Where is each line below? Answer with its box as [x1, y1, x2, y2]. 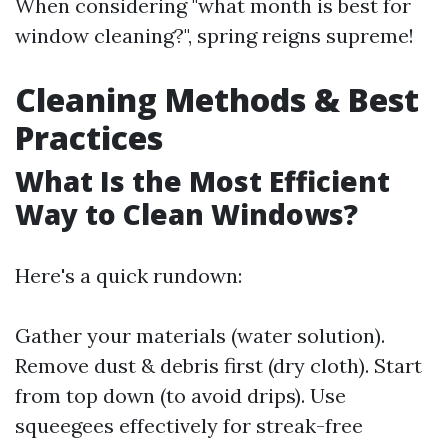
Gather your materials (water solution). [15, 323, 385, 348]
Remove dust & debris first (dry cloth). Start [15, 353, 422, 378]
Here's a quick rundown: [15, 263, 242, 288]
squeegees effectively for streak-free [15, 413, 363, 438]
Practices [15, 116, 163, 159]
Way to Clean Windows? [15, 195, 358, 233]
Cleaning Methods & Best [15, 78, 419, 121]
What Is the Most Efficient [15, 162, 390, 200]
